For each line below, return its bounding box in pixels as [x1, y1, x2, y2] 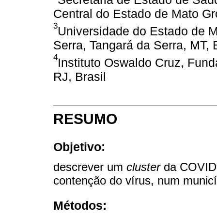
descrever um [53, 160, 126, 174]
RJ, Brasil [53, 70, 106, 84]
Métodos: [53, 199, 107, 213]
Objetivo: [53, 139, 105, 154]
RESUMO [53, 111, 117, 127]
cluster [126, 160, 160, 174]
